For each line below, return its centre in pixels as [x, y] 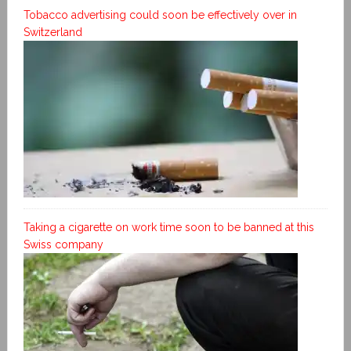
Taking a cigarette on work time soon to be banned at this [168, 227]
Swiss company [63, 244]
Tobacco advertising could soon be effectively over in [160, 14]
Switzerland [52, 32]
